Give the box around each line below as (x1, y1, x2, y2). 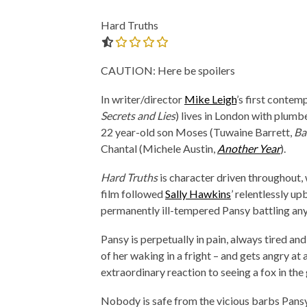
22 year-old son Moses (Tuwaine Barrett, (101, 125, 294, 138)
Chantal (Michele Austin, (101, 142, 217, 155)
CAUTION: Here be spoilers (101, 64, 235, 77)
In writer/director (101, 93, 184, 106)
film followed (101, 187, 165, 200)
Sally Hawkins (165, 187, 231, 200)
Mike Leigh (184, 93, 236, 106)
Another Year (217, 142, 280, 155)
